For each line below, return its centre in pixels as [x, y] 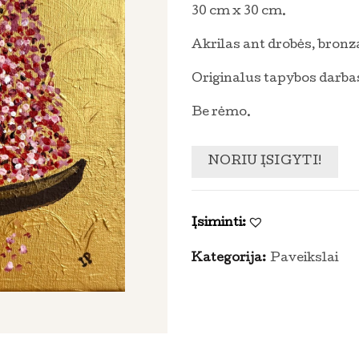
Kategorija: [230, 259]
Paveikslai [304, 259]
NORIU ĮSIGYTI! [265, 162]
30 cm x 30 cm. [239, 12]
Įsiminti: [219, 224]
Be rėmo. [221, 113]
